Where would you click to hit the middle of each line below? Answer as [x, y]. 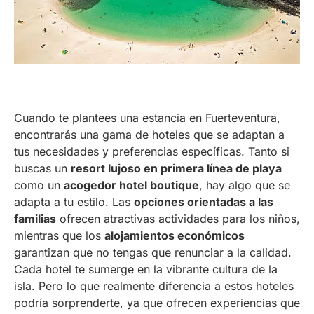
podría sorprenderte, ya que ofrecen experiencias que [157, 302]
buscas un [42, 168]
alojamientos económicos [175, 235]
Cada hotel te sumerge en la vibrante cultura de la [146, 269]
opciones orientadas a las [204, 202]
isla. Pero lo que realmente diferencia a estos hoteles [154, 286]
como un [39, 185]
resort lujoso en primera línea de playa [176, 168]
